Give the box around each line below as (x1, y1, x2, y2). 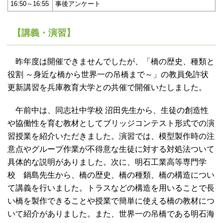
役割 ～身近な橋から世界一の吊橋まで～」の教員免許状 (7, 70, 209, 79)
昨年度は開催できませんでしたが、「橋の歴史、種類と (7, 57, 215, 66)
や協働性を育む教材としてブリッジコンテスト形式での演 (7, 119, 215, 128)
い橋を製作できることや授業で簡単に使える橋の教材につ (7, 197, 215, 206)
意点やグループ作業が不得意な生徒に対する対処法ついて (7, 145, 215, 154)
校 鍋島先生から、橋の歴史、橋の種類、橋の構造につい (7, 171, 215, 180)
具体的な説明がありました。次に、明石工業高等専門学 (7, 158, 207, 167)
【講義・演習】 (12, 28, 75, 38)
